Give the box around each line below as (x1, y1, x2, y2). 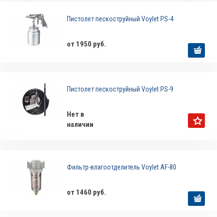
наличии (67, 120, 94, 129)
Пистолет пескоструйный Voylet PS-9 (67, 85, 174, 93)
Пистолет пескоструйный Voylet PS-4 (67, 15, 174, 23)
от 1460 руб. (67, 188, 107, 197)
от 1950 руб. (67, 40, 107, 49)
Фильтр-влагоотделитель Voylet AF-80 (67, 163, 177, 171)
